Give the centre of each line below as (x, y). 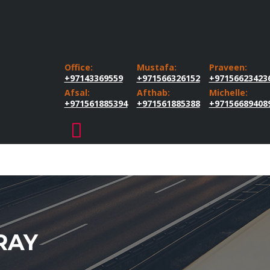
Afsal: (77, 93)
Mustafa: (156, 67)
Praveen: (228, 67)
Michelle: (228, 93)
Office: (78, 67)
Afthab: (153, 93)
